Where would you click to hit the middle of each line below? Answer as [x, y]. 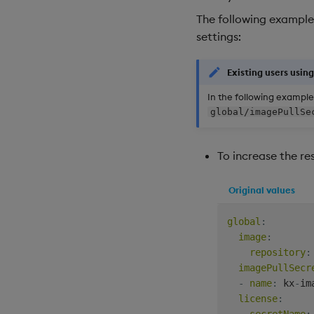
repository [278, 252]
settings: [219, 37]
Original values [262, 190]
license [258, 298]
